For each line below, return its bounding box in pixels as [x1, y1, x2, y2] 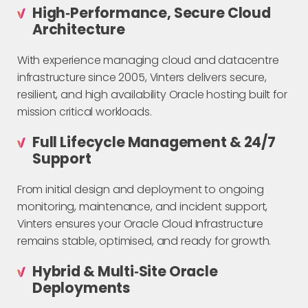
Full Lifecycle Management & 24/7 [32, 132, 276, 152]
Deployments [32, 278, 130, 298]
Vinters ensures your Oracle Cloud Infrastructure [17, 216, 263, 232]
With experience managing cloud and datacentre [17, 52, 279, 68]
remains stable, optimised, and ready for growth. [17, 233, 272, 249]
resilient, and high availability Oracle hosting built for [17, 87, 287, 102]
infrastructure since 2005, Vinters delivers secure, [17, 69, 267, 85]
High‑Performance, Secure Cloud [32, 3, 271, 23]
